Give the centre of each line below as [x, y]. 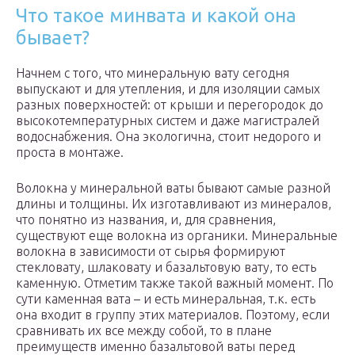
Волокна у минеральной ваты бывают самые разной [173, 188]
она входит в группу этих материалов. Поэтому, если [173, 315]
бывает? [53, 38]
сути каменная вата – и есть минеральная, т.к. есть [166, 299]
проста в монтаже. [70, 153]
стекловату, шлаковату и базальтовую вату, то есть [166, 267]
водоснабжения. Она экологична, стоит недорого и [168, 137]
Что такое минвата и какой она [156, 16]
